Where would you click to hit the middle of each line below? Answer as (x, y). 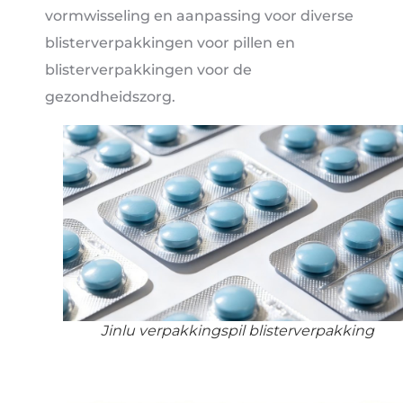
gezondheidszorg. (110, 96)
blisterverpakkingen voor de (148, 69)
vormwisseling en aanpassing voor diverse (199, 15)
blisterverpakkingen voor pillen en (170, 42)
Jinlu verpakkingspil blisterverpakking (237, 331)
